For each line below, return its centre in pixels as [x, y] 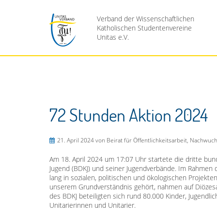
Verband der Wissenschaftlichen [145, 19]
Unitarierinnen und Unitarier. [93, 205]
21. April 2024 [76, 140]
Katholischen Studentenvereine [144, 28]
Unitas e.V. [113, 37]
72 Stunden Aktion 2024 [129, 115]
